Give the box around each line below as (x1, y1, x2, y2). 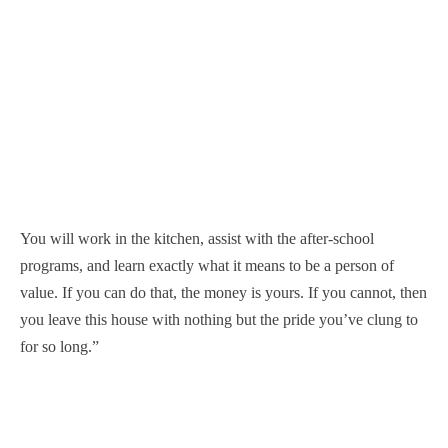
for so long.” (20, 337, 99, 355)
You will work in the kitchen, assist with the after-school (20, 229, 374, 247)
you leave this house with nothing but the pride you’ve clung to (20, 310, 418, 328)
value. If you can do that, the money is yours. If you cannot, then (20, 283, 427, 301)
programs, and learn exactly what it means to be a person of (20, 256, 394, 274)
